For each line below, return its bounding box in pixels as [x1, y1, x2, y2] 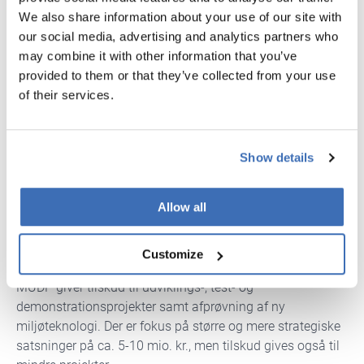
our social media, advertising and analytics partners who [19, 28, 338, 43]
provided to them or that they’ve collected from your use [19, 67, 336, 82]
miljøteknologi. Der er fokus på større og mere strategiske [16, 318, 340, 334]
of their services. [19, 87, 114, 102]
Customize [142, 247, 204, 262]
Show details [240, 150, 314, 165]
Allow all [158, 199, 206, 214]
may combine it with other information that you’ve [19, 48, 297, 63]
